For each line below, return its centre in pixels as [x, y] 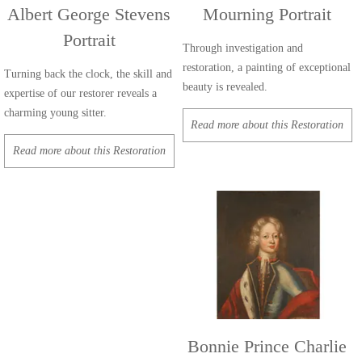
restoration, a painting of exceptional [266, 68]
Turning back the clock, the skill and [88, 74]
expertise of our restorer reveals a [80, 94]
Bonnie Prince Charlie [267, 346]
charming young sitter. [55, 113]
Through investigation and [242, 48]
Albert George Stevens [89, 15]
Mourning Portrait [267, 15]
